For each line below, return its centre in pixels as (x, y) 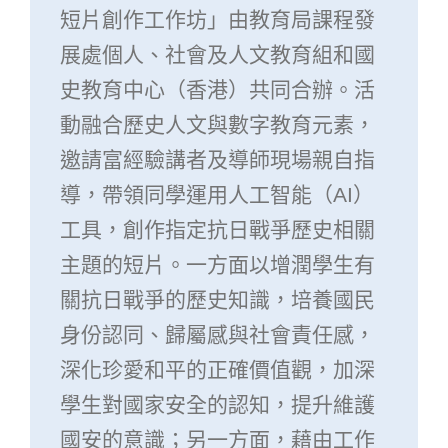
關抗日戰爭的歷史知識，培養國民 (217, 299)
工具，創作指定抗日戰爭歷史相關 (217, 229)
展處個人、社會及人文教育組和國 (217, 54)
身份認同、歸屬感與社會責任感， (217, 334)
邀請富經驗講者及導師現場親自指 (217, 159)
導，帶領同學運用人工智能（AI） (216, 194)
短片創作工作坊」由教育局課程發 (217, 19)
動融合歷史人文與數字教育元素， (217, 124)
